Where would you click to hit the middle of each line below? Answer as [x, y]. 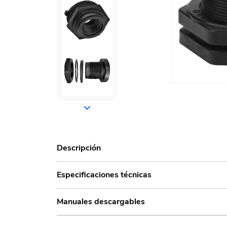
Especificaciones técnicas [104, 175]
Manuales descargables [101, 202]
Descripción [79, 148]
